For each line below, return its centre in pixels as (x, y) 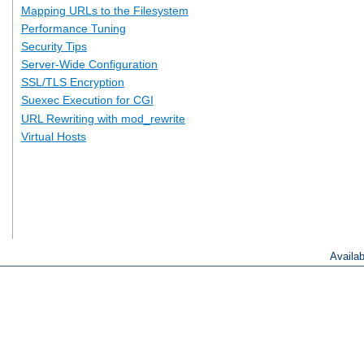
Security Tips (54, 46)
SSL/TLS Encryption (72, 82)
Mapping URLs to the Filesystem (104, 10)
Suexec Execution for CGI (87, 100)
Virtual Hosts (53, 136)
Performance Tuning (73, 28)
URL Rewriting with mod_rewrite (103, 118)
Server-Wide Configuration (89, 65)
